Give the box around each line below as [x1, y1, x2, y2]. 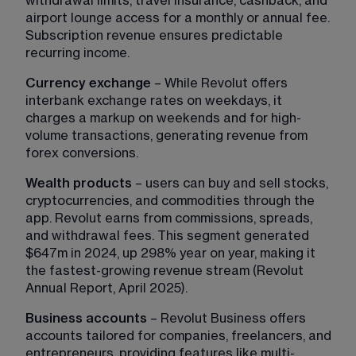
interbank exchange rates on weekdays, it [25, 94, 285, 107]
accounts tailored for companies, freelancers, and [25, 329, 335, 342]
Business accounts [25, 311, 147, 325]
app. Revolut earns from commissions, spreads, [25, 211, 315, 225]
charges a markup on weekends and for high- [25, 111, 301, 125]
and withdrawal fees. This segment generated [25, 229, 312, 242]
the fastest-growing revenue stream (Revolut [25, 264, 307, 277]
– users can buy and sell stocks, [132, 176, 331, 190]
